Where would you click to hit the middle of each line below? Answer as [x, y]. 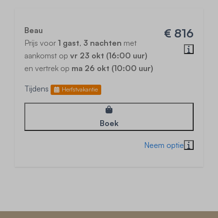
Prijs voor [41, 43]
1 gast [69, 43]
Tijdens [37, 89]
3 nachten [102, 43]
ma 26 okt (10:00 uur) [112, 68]
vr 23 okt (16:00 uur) [109, 55]
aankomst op [47, 55]
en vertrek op [48, 68]
